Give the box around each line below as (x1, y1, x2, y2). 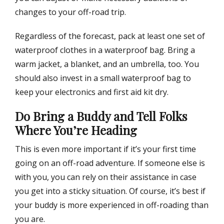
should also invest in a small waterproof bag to (15, 72, 191, 84)
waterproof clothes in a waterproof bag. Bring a (15, 44, 195, 56)
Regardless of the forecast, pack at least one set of (15, 30, 205, 42)
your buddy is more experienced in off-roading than (15, 199, 208, 211)
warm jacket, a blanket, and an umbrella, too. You (15, 58, 199, 70)
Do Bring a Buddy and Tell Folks (15, 108, 187, 124)
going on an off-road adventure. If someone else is (15, 157, 205, 169)
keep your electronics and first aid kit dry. (15, 86, 168, 98)
